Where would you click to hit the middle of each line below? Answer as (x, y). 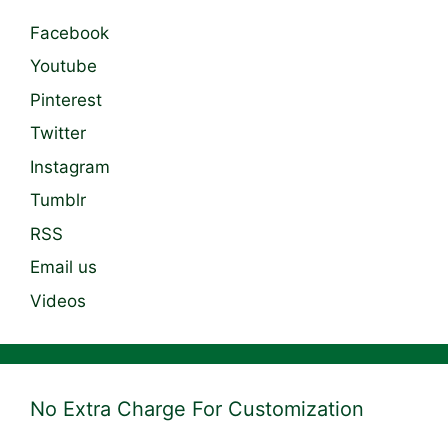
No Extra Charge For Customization (197, 408)
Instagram (70, 166)
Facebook (69, 32)
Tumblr (58, 200)
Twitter (58, 133)
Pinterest (66, 99)
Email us (63, 267)
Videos (58, 300)
